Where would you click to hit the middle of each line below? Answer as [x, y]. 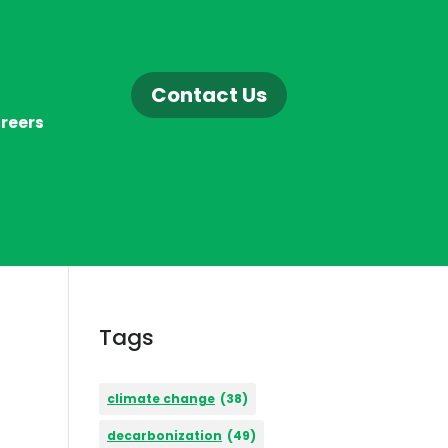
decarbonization [164, 436]
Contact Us [209, 94]
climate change [160, 399]
